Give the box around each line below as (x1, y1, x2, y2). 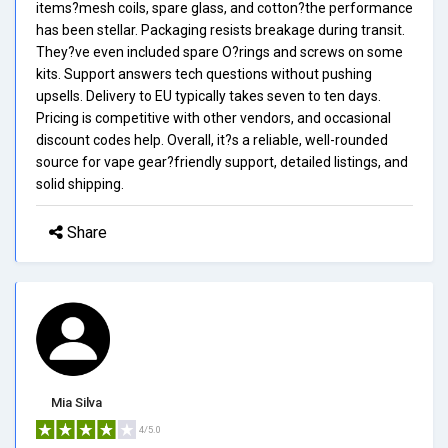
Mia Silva (51, 394, 102, 410)
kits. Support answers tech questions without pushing (36, 65, 372, 82)
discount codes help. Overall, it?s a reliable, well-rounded (36, 131, 388, 148)
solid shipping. (36, 175, 124, 192)
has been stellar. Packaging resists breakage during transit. (36, 21, 405, 38)
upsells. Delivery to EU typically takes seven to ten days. (36, 87, 381, 104)
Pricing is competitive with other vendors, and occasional (36, 109, 391, 126)
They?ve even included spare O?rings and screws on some (36, 43, 403, 60)
